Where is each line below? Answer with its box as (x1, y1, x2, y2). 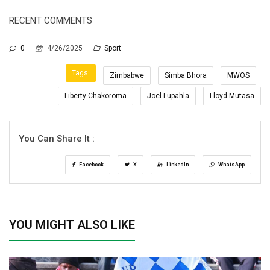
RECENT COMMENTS (9, 14, 92, 26)
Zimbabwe (110, 71, 144, 80)
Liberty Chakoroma (64, 91, 127, 100)
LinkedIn (165, 161, 189, 168)
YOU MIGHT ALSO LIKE (9, 217, 135, 232)
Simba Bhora (165, 71, 207, 80)
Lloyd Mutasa (210, 91, 254, 100)
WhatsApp (217, 161, 245, 168)
